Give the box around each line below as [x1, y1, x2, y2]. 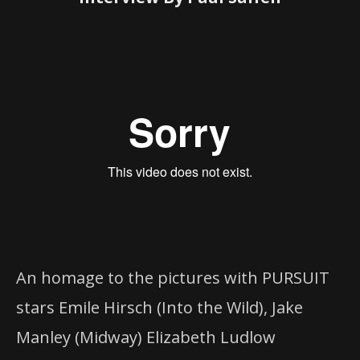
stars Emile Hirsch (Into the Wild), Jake [16, 296, 303, 318]
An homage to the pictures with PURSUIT [16, 266, 329, 288]
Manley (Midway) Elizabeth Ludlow [16, 325, 276, 348]
